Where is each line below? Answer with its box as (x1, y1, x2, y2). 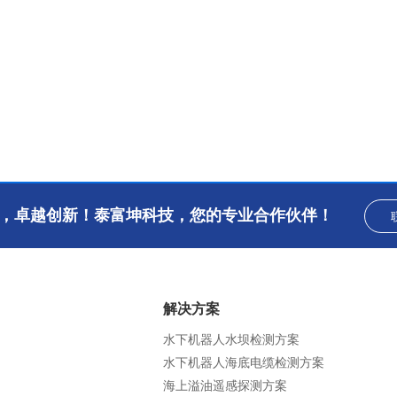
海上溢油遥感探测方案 (163, 377, 287, 394)
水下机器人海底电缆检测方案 (163, 354, 324, 371)
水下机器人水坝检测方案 (163, 331, 300, 348)
